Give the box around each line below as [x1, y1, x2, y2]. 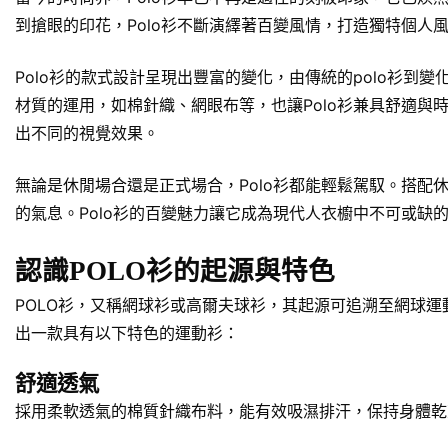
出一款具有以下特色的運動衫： [15, 322, 239, 343]
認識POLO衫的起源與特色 [15, 255, 335, 286]
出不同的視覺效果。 [15, 122, 159, 143]
